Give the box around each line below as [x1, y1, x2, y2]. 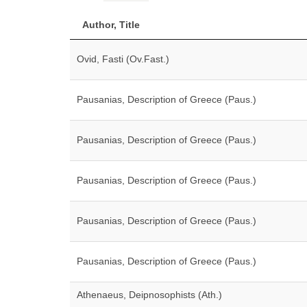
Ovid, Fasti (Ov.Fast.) [77, 53, 169, 64]
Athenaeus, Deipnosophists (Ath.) [77, 289, 222, 300]
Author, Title [82, 19, 140, 30]
